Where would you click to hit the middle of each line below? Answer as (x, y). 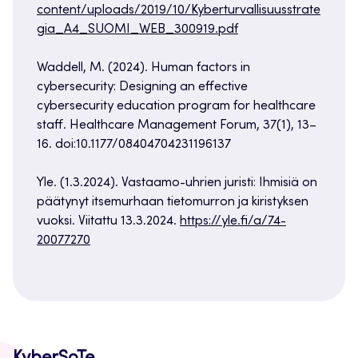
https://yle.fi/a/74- (233, 222)
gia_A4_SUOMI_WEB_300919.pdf (137, 30)
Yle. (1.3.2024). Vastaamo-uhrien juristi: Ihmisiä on (177, 183)
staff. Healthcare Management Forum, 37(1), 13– (177, 126)
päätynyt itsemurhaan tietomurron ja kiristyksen (173, 203)
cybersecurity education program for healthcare (176, 107)
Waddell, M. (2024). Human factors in (143, 68)
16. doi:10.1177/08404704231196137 (134, 145)
